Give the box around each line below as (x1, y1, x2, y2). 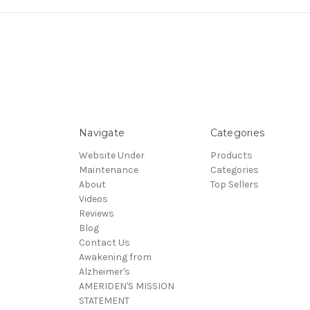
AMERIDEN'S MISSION (79, 280, 174, 293)
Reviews (79, 208, 114, 220)
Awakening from (79, 251, 152, 264)
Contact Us (79, 237, 130, 249)
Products (210, 149, 253, 162)
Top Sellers (210, 179, 259, 191)
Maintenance (79, 164, 138, 176)
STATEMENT (79, 295, 129, 307)
